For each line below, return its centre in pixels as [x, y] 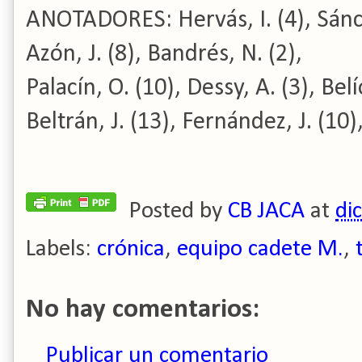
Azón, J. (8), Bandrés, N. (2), [164, 55]
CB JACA [266, 211]
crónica [131, 249]
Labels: [61, 249]
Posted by [179, 211]
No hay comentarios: [143, 310]
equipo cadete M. [260, 249]
